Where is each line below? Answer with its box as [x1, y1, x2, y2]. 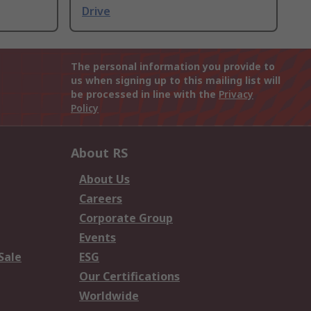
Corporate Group [79, 210, 173, 226]
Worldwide [79, 288, 139, 304]
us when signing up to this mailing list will [71, 74, 280, 87]
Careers [79, 191, 122, 207]
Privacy [219, 87, 253, 101]
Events [79, 230, 116, 246]
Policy [71, 101, 99, 115]
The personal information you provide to [71, 60, 275, 74]
